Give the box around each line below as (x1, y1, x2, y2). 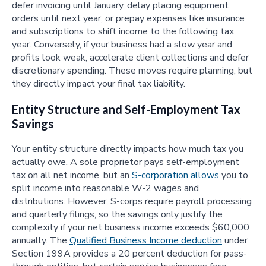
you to (219, 168, 248, 182)
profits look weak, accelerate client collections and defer (12, 50, 249, 64)
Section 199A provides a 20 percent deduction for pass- (12, 246, 247, 260)
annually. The (12, 233, 69, 247)
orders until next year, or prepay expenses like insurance (12, 11, 245, 25)
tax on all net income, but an (12, 168, 132, 182)
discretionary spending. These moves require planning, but (12, 64, 252, 77)
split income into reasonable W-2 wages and (12, 181, 199, 195)
